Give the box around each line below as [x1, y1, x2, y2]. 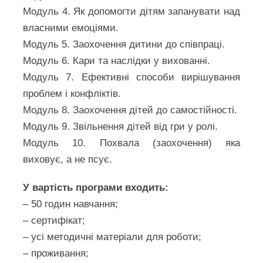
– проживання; [23, 247, 89, 259]
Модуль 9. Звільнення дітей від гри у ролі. [23, 120, 218, 132]
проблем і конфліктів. [23, 87, 122, 99]
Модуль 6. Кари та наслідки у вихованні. [23, 55, 211, 66]
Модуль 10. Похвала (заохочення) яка [23, 137, 240, 149]
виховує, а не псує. [23, 153, 113, 165]
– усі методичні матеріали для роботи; [23, 231, 202, 242]
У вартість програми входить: [23, 181, 169, 193]
